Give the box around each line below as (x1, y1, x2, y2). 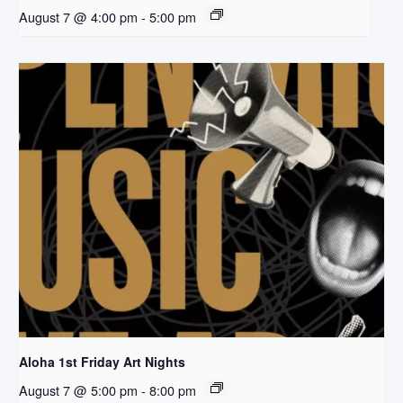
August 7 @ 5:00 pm (19, 380, 138, 399)
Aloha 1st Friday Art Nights (19, 352, 185, 371)
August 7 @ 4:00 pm (19, 7, 138, 27)
